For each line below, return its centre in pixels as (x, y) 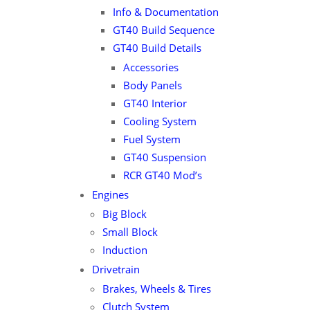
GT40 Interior (155, 103)
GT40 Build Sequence (163, 30)
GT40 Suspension (164, 157)
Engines (110, 194)
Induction (125, 250)
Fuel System (152, 139)
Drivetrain (116, 269)
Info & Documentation (165, 12)
